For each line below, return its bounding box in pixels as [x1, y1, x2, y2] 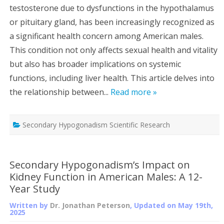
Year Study [9, 181, 60, 195]
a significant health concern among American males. [9, 30, 203, 41]
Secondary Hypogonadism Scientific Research [22, 119, 170, 129]
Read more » [110, 86, 157, 97]
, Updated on [130, 200, 178, 210]
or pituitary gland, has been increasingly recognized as [9, 16, 214, 27]
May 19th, [178, 200, 213, 210]
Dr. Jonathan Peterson [50, 200, 130, 210]
